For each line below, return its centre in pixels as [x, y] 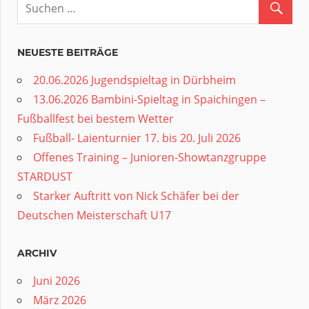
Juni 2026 [57, 280]
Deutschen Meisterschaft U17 [94, 215]
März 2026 [60, 300]
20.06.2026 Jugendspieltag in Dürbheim [134, 80]
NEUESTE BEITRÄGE [68, 52]
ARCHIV [37, 253]
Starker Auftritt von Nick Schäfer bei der [136, 196]
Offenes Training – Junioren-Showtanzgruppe [150, 157]
